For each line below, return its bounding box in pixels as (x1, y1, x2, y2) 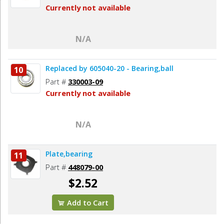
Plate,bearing (45, 148, 92, 158)
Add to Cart (65, 197, 108, 207)
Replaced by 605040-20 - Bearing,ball (45, 63, 173, 73)
